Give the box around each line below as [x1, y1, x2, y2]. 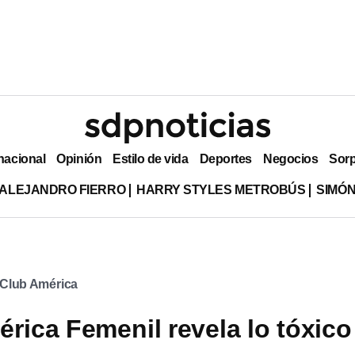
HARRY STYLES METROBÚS [136, 182, 306, 197]
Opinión [56, 151, 102, 166]
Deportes [199, 151, 252, 166]
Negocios [262, 151, 319, 166]
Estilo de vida [113, 151, 189, 166]
